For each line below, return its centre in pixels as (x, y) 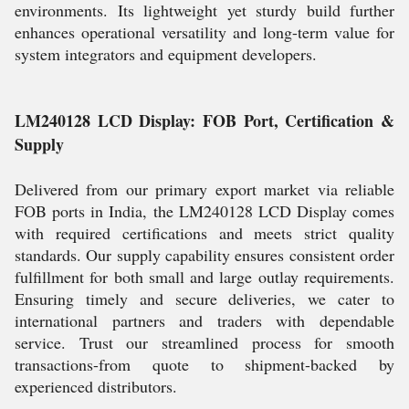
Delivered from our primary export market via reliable (204, 189)
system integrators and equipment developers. (166, 54)
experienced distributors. (96, 386)
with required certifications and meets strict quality (204, 233)
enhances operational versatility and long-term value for (204, 32)
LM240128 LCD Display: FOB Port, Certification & (204, 121)
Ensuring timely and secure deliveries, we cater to (204, 299)
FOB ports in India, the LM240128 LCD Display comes (204, 211)
